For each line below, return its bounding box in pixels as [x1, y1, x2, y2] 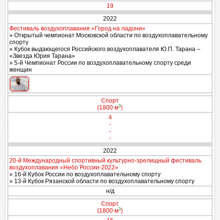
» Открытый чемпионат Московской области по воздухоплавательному [9, 32, 208, 39]
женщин [9, 66, 32, 73]
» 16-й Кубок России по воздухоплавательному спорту [9, 171, 161, 178]
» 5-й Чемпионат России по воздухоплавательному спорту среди [9, 59, 191, 66]
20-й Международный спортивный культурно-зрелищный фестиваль [9, 157, 201, 164]
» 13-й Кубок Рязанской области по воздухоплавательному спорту [9, 178, 194, 185]
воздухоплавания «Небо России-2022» [9, 164, 118, 171]
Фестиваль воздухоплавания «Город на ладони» [9, 25, 145, 32]
